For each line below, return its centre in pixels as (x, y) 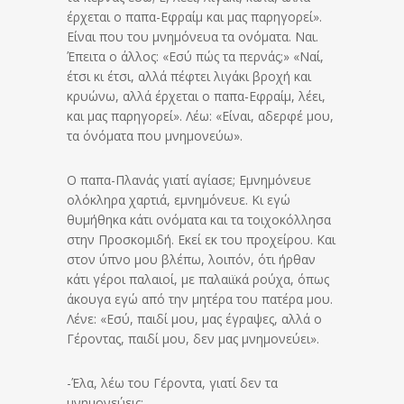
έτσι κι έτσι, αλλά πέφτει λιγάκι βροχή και (189, 77)
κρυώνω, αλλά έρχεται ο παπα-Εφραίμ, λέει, (196, 96)
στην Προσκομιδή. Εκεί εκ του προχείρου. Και (201, 240)
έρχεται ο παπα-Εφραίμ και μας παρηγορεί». (194, 17)
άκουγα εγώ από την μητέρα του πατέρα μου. (200, 299)
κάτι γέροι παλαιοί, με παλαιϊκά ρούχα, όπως (198, 280)
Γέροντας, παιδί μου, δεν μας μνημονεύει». (193, 339)
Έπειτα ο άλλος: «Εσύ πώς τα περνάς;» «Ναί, (195, 57)
